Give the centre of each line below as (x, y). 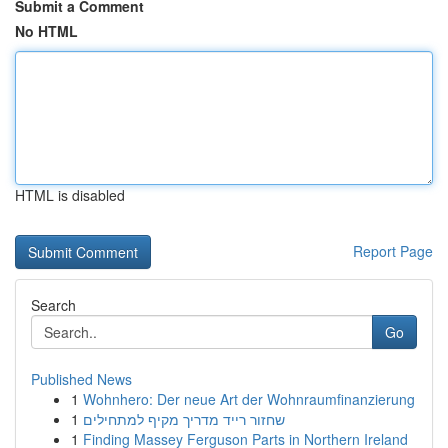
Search (53, 305)
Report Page (393, 251)
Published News (81, 379)
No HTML (46, 31)
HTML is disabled (70, 195)
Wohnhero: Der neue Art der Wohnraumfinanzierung (249, 399)
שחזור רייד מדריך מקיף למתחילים (184, 419)
